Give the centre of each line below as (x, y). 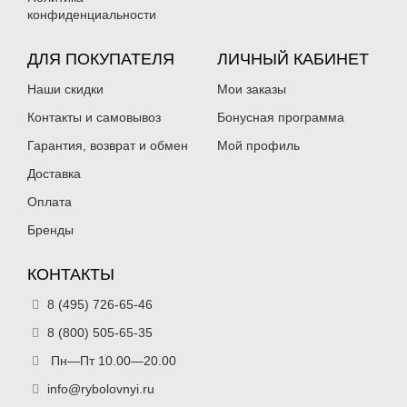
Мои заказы (252, 89)
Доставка (54, 174)
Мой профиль (258, 145)
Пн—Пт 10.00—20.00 (112, 361)
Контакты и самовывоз (94, 117)
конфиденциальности (92, 15)
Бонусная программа (281, 117)
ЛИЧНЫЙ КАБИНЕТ (293, 59)
